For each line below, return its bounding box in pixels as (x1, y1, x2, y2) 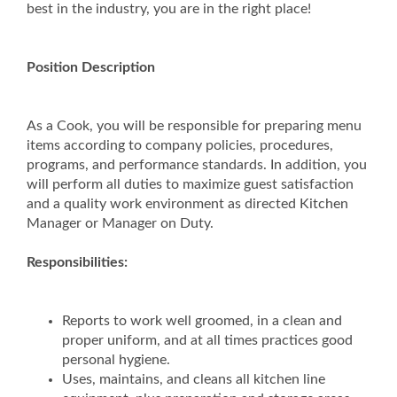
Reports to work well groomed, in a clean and (62, 314, 342, 328)
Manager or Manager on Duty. (27, 216, 214, 230)
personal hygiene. (62, 353, 170, 367)
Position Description (27, 60, 155, 74)
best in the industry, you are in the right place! (27, 2, 311, 16)
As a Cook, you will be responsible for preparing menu (27, 119, 362, 133)
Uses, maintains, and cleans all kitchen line (62, 372, 325, 386)
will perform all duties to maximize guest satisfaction (27, 177, 354, 191)
